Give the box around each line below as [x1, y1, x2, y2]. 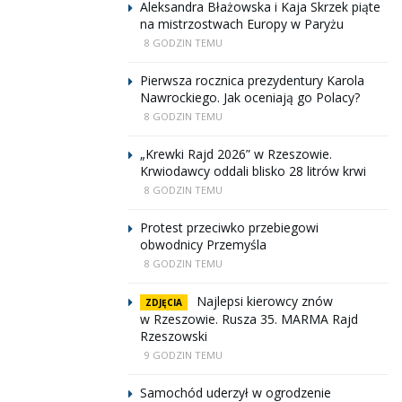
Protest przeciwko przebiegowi [140, 219, 319, 236]
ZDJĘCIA [145, 296, 182, 309]
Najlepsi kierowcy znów [197, 293, 333, 310]
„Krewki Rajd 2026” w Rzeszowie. [140, 145, 332, 162]
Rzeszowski [140, 328, 207, 345]
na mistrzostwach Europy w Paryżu [140, 15, 344, 32]
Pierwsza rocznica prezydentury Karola [140, 72, 364, 89]
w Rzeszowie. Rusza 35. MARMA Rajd [140, 310, 358, 328]
